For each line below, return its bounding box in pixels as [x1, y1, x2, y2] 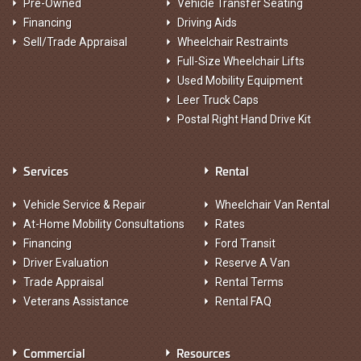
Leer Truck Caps [176, 93, 259, 106]
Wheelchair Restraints [176, 35, 288, 48]
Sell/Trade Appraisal [23, 35, 127, 48]
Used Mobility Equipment [176, 74, 303, 87]
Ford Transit [215, 237, 276, 250]
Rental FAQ [215, 295, 272, 308]
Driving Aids [176, 16, 237, 29]
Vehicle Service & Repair [23, 198, 146, 211]
